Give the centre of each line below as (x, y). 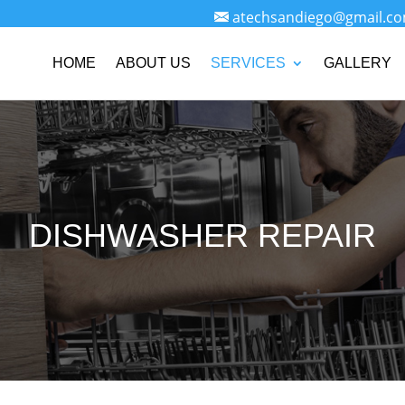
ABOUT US (153, 63)
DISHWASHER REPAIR (202, 235)
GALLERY (358, 63)
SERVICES (248, 63)
